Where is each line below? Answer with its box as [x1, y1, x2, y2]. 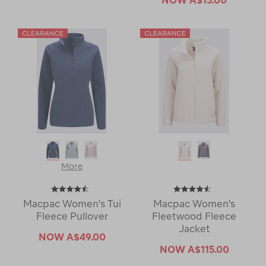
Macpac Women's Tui [23, 198, 121, 209]
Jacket [178, 223, 210, 234]
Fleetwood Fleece [152, 210, 236, 221]
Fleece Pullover [36, 210, 108, 221]
